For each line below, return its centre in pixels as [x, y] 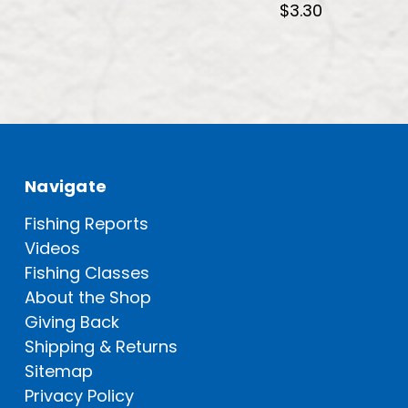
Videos [52, 248]
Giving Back [72, 321]
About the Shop [88, 297]
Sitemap [59, 371]
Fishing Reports [87, 223]
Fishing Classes [87, 272]
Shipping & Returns [101, 346]
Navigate [66, 186]
